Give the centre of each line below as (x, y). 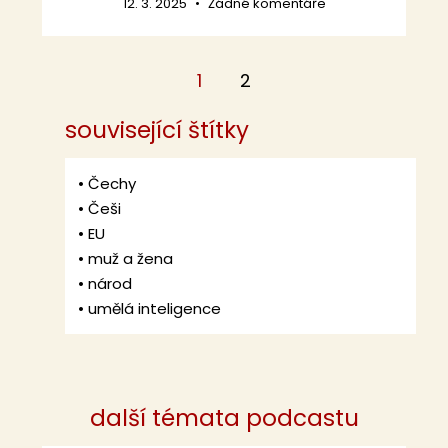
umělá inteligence (155, 309)
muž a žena (131, 259)
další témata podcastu (224, 418)
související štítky (157, 130)
